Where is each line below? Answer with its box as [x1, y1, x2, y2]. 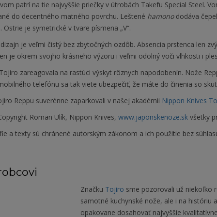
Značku [80, 185, 105, 194]
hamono [147, 12, 174, 21]
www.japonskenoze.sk [118, 112, 188, 122]
